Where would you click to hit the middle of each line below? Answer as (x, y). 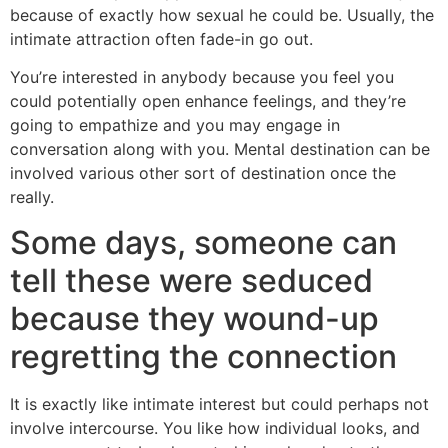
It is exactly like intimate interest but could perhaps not (219, 403)
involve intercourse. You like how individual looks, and (215, 427)
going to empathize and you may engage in (175, 125)
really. (32, 197)
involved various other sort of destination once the (203, 173)
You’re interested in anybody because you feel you (202, 77)
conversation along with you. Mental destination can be (220, 149)
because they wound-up (194, 318)
